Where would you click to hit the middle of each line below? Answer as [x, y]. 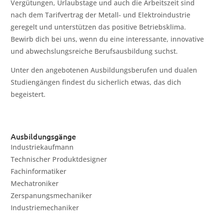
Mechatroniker [35, 184]
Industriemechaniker [45, 208]
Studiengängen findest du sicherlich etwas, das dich [96, 82]
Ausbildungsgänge [44, 136]
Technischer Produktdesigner [59, 159]
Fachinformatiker [39, 171]
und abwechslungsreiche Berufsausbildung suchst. [94, 51]
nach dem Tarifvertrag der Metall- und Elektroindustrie [101, 15]
